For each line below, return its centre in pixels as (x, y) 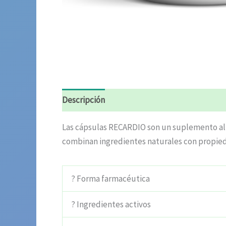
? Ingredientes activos (111, 204)
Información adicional (154, 100)
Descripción (83, 100)
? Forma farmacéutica (110, 178)
